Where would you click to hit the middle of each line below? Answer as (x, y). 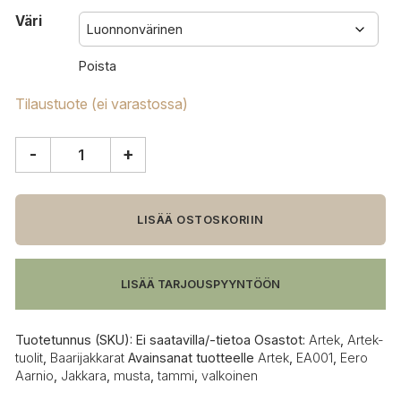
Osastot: (282, 339)
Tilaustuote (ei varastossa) (102, 103)
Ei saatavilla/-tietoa (193, 339)
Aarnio (34, 375)
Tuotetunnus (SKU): (76, 339)
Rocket (38, 182)
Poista (98, 65)
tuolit (29, 357)
